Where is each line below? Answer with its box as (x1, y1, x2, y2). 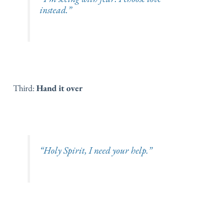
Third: (13, 82, 36, 94)
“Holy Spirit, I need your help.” (39, 144, 152, 157)
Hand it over (36, 82, 82, 94)
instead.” (39, 3, 72, 16)
